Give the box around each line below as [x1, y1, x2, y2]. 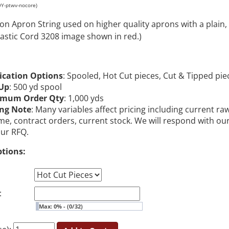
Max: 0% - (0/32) [39, 202, 83, 210]
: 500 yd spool [9, 81, 62, 93]
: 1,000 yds [64, 93, 104, 104]
